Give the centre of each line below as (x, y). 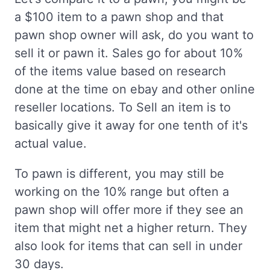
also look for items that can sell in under (128, 246)
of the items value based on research (120, 71)
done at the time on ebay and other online (135, 89)
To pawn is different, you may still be (119, 174)
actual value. (51, 144)
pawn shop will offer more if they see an (129, 210)
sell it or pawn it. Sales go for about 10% (129, 53)
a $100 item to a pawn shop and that (119, 17)
